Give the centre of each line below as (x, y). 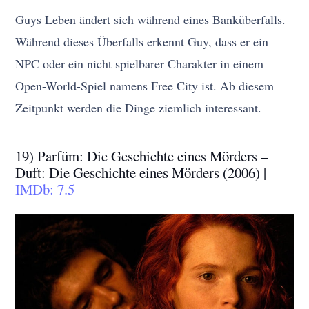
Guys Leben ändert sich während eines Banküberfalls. (151, 19)
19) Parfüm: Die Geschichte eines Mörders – (142, 156)
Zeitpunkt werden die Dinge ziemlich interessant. (139, 107)
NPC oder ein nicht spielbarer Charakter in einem (140, 63)
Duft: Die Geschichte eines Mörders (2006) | (141, 172)
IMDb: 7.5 (45, 189)
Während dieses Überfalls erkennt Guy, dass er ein (142, 41)
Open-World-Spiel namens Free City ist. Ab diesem (145, 85)
